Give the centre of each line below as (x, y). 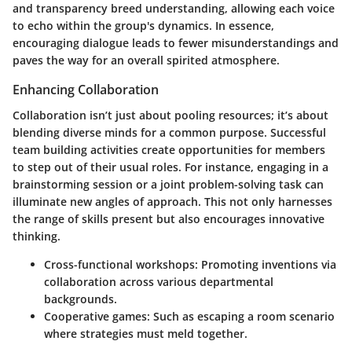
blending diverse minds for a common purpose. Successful (169, 132)
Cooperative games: (97, 316)
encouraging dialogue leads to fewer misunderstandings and (176, 43)
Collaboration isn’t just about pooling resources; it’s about (170, 115)
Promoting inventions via (267, 264)
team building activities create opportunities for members (169, 149)
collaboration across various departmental (159, 281)
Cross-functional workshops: (121, 264)
